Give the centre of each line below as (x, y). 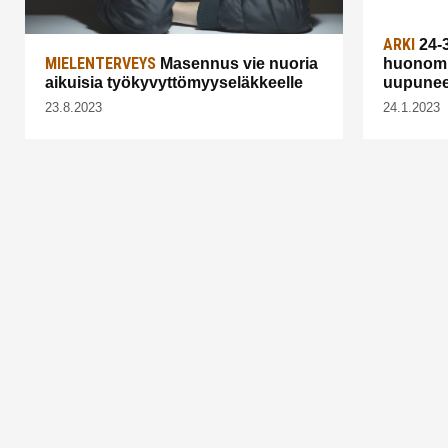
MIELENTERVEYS (100, 64)
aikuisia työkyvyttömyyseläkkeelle (174, 83)
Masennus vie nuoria (237, 64)
